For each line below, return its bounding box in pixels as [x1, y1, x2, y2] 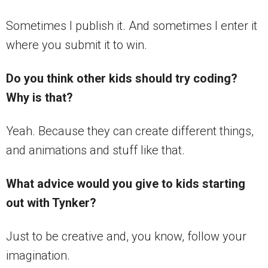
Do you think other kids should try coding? [6, 71, 237, 86]
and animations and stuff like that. [6, 143, 185, 158]
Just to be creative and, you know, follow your [6, 229, 246, 244]
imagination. [6, 248, 70, 263]
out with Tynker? [6, 196, 96, 211]
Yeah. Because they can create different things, [6, 124, 254, 139]
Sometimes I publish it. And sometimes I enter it [6, 19, 257, 33]
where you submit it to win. [6, 38, 147, 53]
